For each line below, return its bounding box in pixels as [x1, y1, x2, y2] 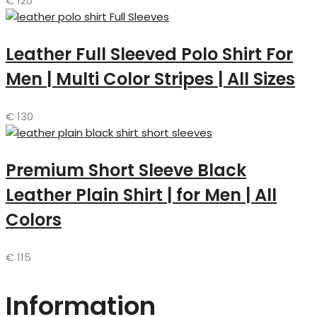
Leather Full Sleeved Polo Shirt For [6, 42, 293, 67]
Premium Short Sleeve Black [6, 158, 246, 183]
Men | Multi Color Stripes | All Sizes [6, 67, 295, 91]
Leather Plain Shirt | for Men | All [6, 183, 277, 207]
